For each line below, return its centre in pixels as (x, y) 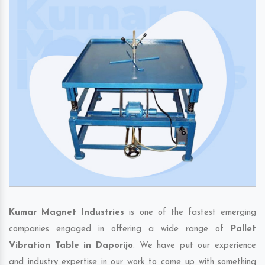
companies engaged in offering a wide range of (120, 230)
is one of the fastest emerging (190, 213)
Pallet (243, 230)
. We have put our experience (194, 246)
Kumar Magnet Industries (67, 213)
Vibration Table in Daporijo (71, 246)
